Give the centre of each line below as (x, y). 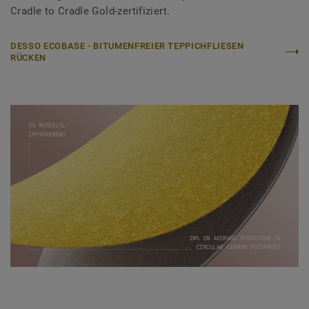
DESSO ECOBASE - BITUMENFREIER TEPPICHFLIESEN (127, 46)
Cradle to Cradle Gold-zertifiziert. (90, 11)
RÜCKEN (28, 58)
